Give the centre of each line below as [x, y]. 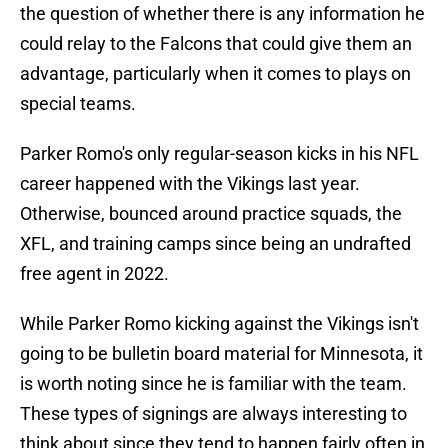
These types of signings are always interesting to [213, 414]
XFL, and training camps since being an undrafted [215, 244]
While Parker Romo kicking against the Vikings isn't [219, 324]
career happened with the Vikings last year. [190, 184]
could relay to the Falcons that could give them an [216, 44]
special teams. [78, 104]
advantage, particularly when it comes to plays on [215, 74]
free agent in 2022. [94, 274]
